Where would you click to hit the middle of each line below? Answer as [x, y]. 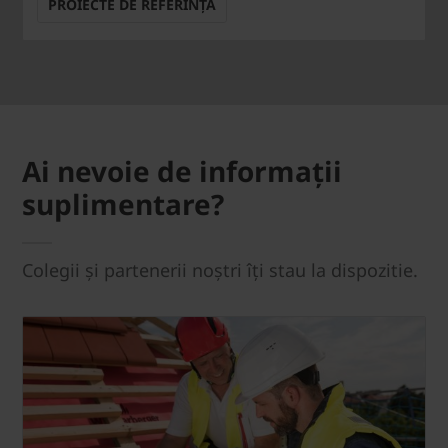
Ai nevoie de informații [182, 171]
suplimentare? [123, 204]
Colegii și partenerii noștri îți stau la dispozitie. [220, 270]
